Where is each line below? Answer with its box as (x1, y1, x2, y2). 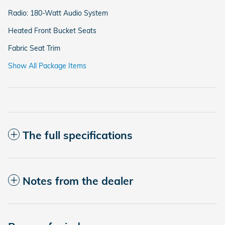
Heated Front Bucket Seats (8, 26, 96, 35)
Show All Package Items (8, 61, 86, 70)
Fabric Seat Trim (8, 44, 60, 53)
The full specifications (23, 129, 133, 142)
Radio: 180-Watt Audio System (8, 9, 108, 18)
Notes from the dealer (23, 174, 133, 187)
